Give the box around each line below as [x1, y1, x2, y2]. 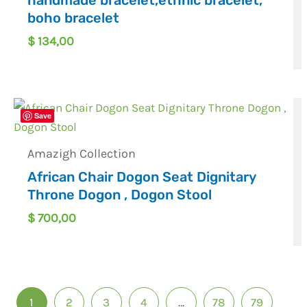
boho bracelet [27, 9, 120, 26]
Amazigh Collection [27, 145, 136, 161]
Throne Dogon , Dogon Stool [27, 186, 212, 203]
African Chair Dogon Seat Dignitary [27, 168, 256, 185]
